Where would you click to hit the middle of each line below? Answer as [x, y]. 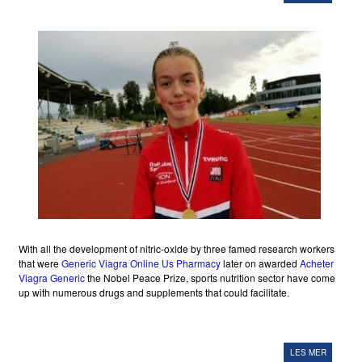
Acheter [316, 263]
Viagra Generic [51, 278]
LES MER [308, 353]
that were [40, 263]
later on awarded [260, 263]
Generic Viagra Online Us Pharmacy [141, 263]
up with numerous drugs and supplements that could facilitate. [154, 293]
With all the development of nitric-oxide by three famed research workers [176, 249]
